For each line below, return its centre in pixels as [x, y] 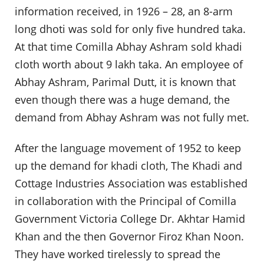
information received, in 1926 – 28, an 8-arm [124, 11]
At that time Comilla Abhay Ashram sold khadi [128, 47]
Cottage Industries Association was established [131, 183]
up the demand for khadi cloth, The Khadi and [128, 165]
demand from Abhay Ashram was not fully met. [132, 118]
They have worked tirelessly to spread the [118, 254]
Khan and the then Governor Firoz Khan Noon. [129, 236]
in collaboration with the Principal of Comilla [126, 201]
